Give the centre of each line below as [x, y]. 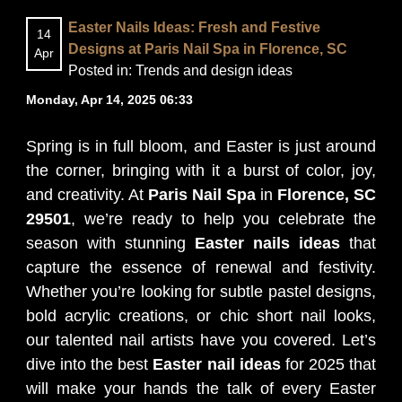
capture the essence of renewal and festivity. [201, 267]
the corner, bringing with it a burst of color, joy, [201, 170]
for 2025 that [328, 364]
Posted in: [102, 70]
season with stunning [110, 243]
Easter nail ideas [217, 364]
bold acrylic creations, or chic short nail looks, [201, 316]
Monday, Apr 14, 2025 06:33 [109, 100]
